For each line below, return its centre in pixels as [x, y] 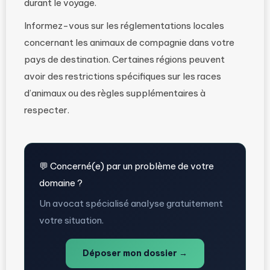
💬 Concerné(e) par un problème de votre [127, 166]
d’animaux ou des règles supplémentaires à [115, 93]
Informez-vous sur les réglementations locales [124, 26]
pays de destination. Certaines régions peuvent [124, 59]
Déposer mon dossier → [135, 253]
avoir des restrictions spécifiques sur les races [123, 76]
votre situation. [71, 220]
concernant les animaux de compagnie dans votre [129, 42]
